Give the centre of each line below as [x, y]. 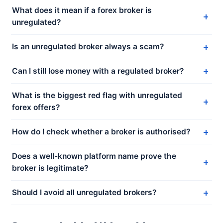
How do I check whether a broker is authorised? [101, 132]
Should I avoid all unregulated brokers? [84, 192]
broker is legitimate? [50, 168]
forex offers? [36, 107]
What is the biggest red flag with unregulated [97, 95]
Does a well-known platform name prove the [94, 156]
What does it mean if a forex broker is [82, 10]
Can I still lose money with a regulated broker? [98, 71]
